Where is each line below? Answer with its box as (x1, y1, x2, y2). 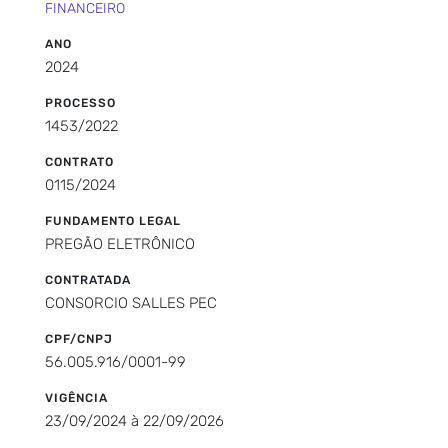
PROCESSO (45, 95, 116, 110)
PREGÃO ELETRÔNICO (45, 234, 195, 253)
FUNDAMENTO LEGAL (45, 213, 181, 228)
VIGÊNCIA (45, 390, 108, 405)
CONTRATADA (45, 272, 131, 287)
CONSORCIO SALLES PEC (45, 293, 217, 312)
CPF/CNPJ (45, 331, 113, 346)
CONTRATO (45, 154, 114, 169)
